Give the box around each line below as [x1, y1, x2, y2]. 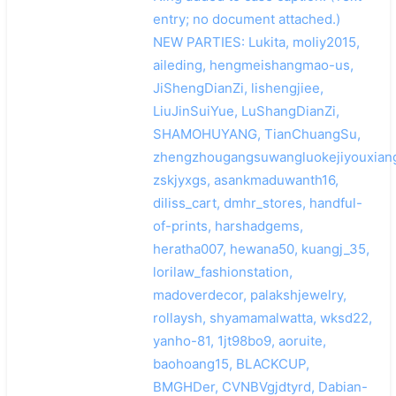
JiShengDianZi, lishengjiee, [152, 79, 324, 96]
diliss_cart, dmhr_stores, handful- [152, 194, 362, 211]
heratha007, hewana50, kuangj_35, [152, 240, 369, 257]
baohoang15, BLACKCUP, [152, 354, 309, 372]
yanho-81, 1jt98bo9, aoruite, [152, 331, 326, 349]
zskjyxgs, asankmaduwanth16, [152, 171, 339, 188]
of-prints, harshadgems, [152, 217, 303, 234]
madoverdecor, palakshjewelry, [152, 286, 346, 303]
